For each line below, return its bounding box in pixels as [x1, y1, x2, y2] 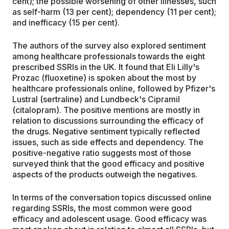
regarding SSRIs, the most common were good [12, 203, 192, 214]
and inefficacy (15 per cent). [12, 17, 120, 28]
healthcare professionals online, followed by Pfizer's [12, 83, 215, 94]
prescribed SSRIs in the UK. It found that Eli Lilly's [12, 62, 199, 73]
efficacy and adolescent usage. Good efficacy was [12, 214, 207, 224]
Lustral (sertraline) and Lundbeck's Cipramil [12, 94, 180, 105]
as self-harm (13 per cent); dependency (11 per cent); [12, 7, 216, 17]
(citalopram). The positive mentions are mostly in [12, 105, 200, 116]
